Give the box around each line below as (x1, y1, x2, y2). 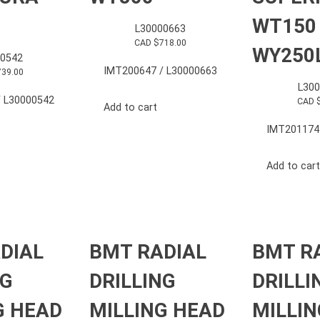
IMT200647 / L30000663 (103, 65, 217, 78)
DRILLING (89, 269, 176, 293)
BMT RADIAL (89, 239, 206, 264)
